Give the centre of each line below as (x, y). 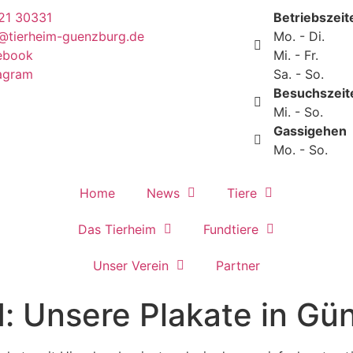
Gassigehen (310, 131)
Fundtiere (231, 229)
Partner (238, 266)
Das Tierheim (117, 229)
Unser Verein (130, 266)
